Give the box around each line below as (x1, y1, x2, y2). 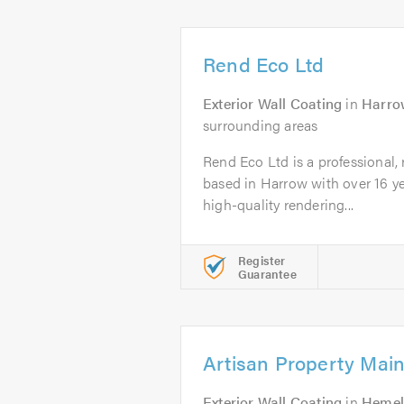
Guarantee (238, 265, 297, 282)
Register (238, 252, 286, 269)
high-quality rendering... (203, 194, 353, 215)
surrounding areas (203, 115, 318, 135)
